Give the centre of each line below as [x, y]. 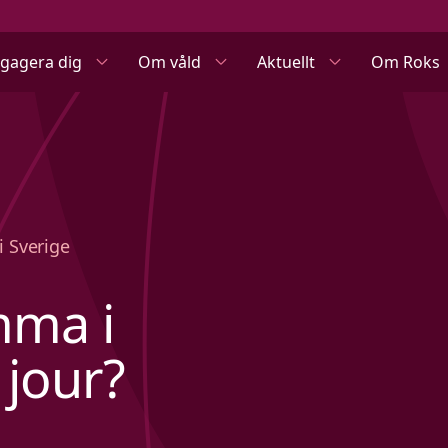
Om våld [170, 62]
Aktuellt [286, 62]
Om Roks [406, 62]
